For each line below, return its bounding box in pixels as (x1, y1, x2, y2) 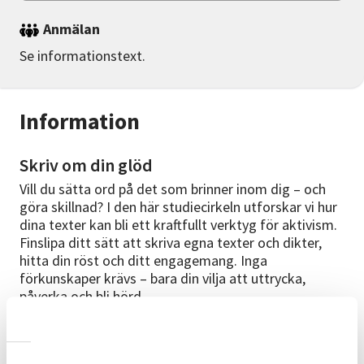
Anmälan (43, 19, 100, 39)
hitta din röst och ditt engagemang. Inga (19, 251, 267, 271)
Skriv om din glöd (19, 154, 153, 177)
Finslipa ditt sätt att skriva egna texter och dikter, (19, 233, 322, 253)
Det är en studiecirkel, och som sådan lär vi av (19, 319, 296, 339)
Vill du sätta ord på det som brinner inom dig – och (19, 180, 326, 199)
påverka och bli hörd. (19, 287, 145, 306)
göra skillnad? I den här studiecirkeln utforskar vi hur (19, 197, 337, 217)
